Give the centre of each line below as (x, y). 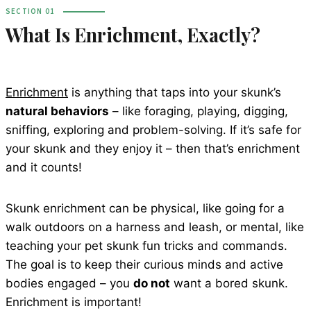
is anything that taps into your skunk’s (175, 93)
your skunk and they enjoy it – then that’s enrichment (153, 149)
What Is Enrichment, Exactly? (133, 35)
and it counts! (44, 168)
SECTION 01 (30, 12)
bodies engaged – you (69, 284)
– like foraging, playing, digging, (199, 111)
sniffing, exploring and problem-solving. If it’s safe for (153, 130)
